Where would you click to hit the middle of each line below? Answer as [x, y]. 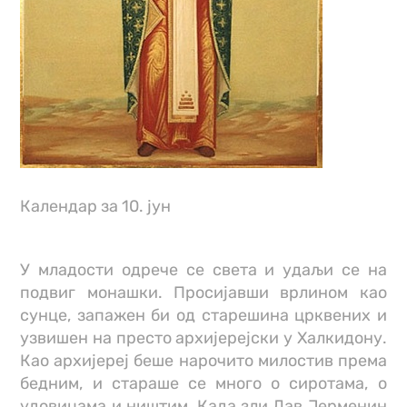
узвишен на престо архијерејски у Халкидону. [203, 338]
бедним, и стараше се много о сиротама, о [203, 383]
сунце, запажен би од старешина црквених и [203, 315]
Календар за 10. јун [96, 206]
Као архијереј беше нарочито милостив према [203, 361]
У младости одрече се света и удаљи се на [203, 270]
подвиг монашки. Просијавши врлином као [203, 293]
